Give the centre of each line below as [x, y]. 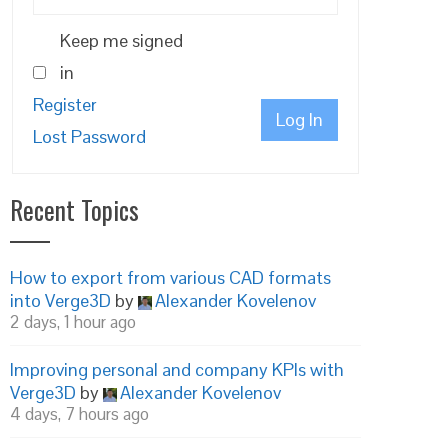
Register [65, 104]
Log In [299, 119]
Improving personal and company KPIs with [177, 369]
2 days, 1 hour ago [73, 322]
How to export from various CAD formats [170, 277]
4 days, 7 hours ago [79, 414]
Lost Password [89, 136]
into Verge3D [60, 300]
